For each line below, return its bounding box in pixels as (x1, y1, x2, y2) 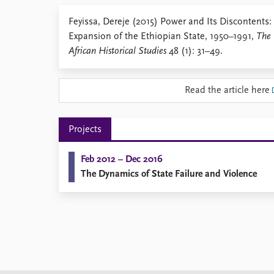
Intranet (59, 50, 92, 60)
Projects (68, 125, 102, 135)
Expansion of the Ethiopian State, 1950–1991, (68, 32, 256, 42)
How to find (59, 21, 108, 31)
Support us (59, 80, 105, 89)
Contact (59, 35, 91, 45)
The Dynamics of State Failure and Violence (81, 169, 257, 179)
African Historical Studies (68, 46, 166, 56)
